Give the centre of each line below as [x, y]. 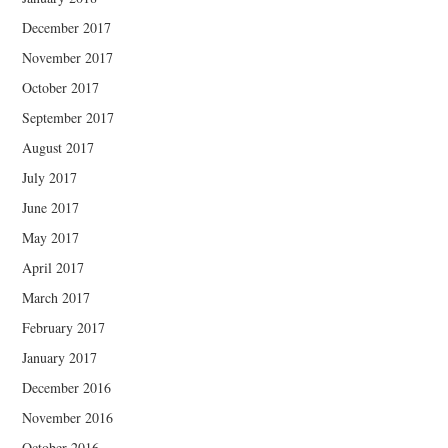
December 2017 [67, 27]
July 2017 [50, 177]
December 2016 [67, 387]
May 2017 [51, 237]
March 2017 [56, 297]
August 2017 [58, 147]
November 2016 [68, 417]
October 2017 [61, 87]
